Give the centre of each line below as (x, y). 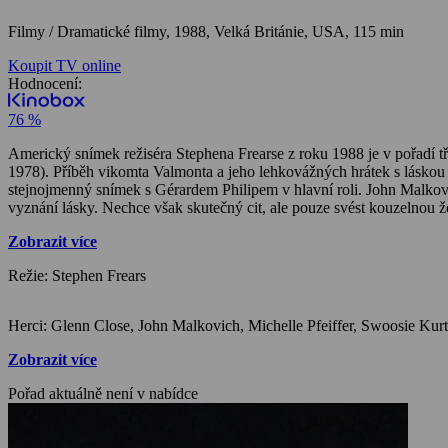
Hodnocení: (45, 83)
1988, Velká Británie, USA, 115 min (289, 31)
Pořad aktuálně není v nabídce (103, 393)
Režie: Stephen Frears (77, 275)
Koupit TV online (64, 65)
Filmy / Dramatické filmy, (91, 31)
